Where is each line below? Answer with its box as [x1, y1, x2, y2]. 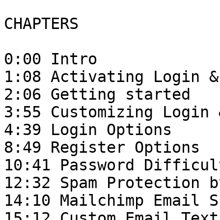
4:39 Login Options [4, 121, 172, 138]
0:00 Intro [4, 50, 97, 68]
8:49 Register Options [4, 138, 200, 156]
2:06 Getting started [4, 85, 200, 103]
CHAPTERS [4, 15, 79, 32]
